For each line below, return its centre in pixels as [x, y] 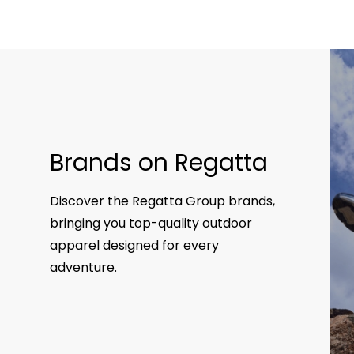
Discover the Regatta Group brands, [162, 201]
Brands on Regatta [158, 163]
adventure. [83, 268]
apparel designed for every [134, 246]
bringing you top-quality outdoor [151, 224]
